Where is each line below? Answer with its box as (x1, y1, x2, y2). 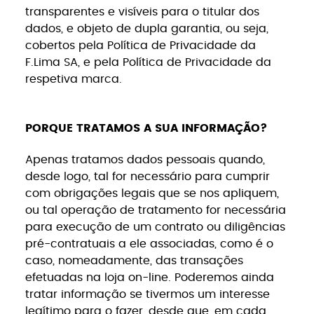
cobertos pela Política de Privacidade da (25, 40, 256, 52)
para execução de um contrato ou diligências (25, 221, 285, 233)
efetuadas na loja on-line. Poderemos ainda (25, 271, 274, 283)
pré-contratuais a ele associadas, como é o (25, 238, 273, 250)
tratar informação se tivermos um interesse (25, 288, 270, 300)
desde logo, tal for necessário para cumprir (25, 170, 270, 182)
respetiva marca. (25, 74, 122, 86)
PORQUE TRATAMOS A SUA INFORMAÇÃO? (25, 122, 267, 134)
